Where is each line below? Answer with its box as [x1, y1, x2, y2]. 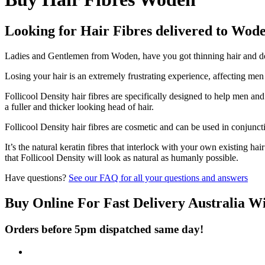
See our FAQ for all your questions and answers [69, 172, 248, 183]
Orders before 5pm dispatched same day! [5, 222, 203, 235]
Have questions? [5, 172, 69, 183]
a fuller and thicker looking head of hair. [5, 101, 154, 112]
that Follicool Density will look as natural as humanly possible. [5, 152, 238, 163]
